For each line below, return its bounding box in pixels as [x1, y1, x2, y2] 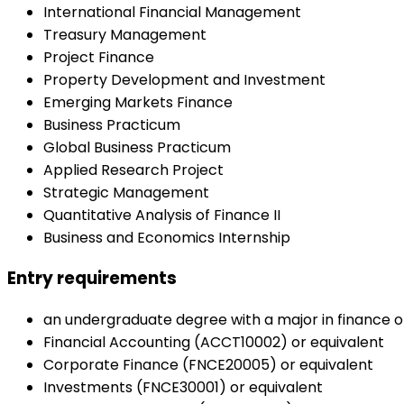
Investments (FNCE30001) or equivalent [43, 377, 323, 399]
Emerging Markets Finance [43, 91, 233, 113]
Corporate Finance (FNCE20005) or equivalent [43, 354, 373, 376]
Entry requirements [7, 266, 177, 291]
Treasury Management [43, 23, 207, 45]
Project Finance [43, 46, 154, 68]
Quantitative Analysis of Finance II [43, 204, 280, 225]
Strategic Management [43, 181, 209, 203]
